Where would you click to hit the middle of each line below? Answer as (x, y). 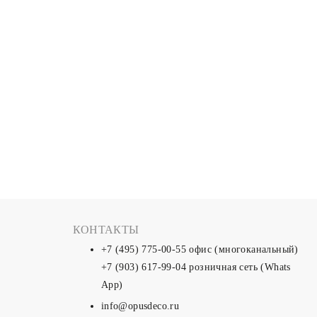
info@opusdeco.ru (140, 306)
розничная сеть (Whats (238, 267)
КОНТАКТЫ (106, 230)
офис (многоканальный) (242, 249)
